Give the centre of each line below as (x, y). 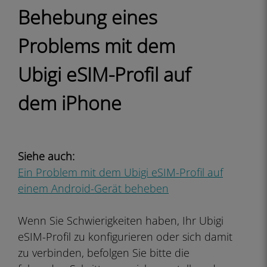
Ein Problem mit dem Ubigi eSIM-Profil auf (120, 172)
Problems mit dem (97, 46)
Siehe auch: (46, 156)
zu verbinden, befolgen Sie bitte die (104, 253)
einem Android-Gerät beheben (93, 188)
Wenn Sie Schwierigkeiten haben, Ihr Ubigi (121, 221)
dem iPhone (70, 103)
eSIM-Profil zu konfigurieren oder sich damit (125, 237)
